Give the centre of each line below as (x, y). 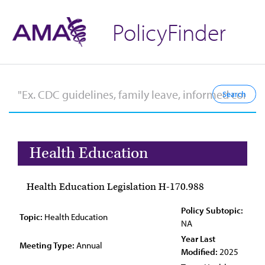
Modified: (199, 252)
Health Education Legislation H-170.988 (115, 187)
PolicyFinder (169, 32)
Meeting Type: (47, 245)
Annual (88, 245)
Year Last (198, 239)
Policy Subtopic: (212, 210)
